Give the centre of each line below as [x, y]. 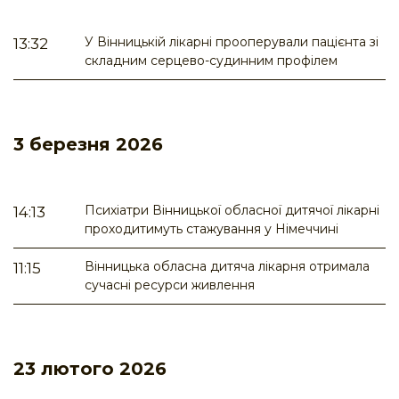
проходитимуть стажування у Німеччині [212, 229]
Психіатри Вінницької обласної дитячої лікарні [232, 211]
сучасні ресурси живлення [170, 285]
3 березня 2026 [88, 145]
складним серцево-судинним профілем [211, 61]
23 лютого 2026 [90, 369]
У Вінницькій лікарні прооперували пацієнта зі [232, 42]
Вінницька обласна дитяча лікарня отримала [227, 267]
